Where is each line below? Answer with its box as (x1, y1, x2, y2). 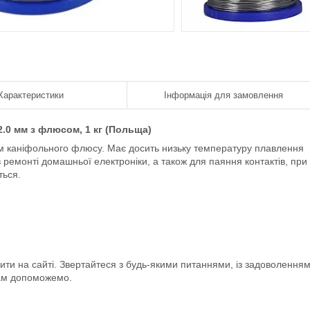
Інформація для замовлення (164, 90, 283, 100)
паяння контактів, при (206, 156, 307, 167)
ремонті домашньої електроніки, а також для (3, 156, 206, 167)
